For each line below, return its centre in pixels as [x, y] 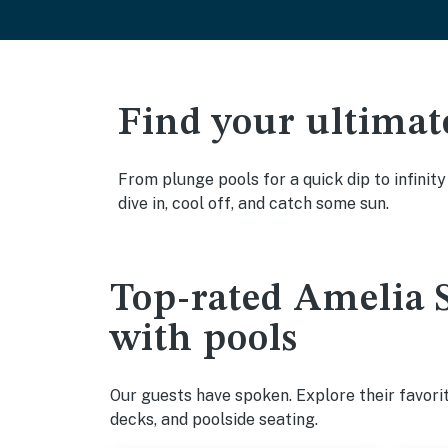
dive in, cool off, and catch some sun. [253, 203]
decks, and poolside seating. [214, 419]
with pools [204, 340]
